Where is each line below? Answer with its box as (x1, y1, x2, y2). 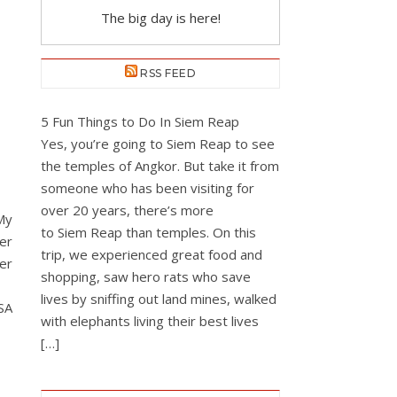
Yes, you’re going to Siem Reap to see (41, 135, 275, 152)
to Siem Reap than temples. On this (41, 223, 256, 241)
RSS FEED (140, 66, 197, 80)
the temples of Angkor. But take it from (41, 157, 279, 175)
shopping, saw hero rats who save (41, 268, 251, 285)
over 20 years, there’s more (41, 201, 214, 219)
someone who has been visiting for (41, 179, 254, 197)
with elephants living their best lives (41, 312, 259, 330)
